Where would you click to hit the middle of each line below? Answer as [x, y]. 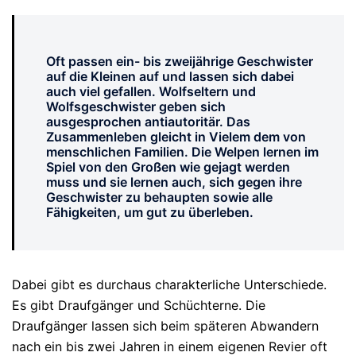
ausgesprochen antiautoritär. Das [148, 122]
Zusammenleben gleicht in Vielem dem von [176, 137]
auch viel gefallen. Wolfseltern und [151, 92]
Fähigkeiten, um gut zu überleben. [150, 213]
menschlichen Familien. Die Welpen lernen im [182, 152]
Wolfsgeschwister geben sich [136, 107]
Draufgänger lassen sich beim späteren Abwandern [165, 326]
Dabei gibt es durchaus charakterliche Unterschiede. [169, 285]
